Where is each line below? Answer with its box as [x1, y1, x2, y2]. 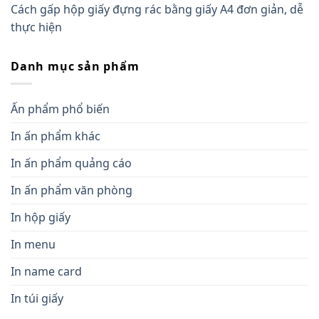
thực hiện [11, 19, 62, 35]
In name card [11, 263, 82, 280]
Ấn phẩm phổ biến [11, 101, 110, 117]
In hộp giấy [11, 209, 70, 226]
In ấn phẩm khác [11, 128, 100, 145]
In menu [11, 236, 56, 253]
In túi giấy [11, 291, 63, 307]
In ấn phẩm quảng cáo [11, 155, 132, 172]
